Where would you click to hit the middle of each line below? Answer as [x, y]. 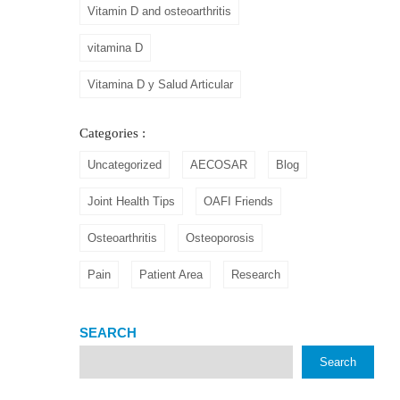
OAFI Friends [238, 201]
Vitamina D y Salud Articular [160, 84]
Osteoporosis [220, 237]
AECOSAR [219, 164]
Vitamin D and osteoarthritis [159, 11]
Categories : [112, 133]
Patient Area [171, 274]
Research [256, 274]
